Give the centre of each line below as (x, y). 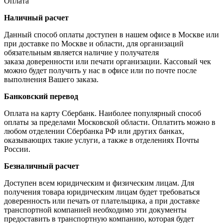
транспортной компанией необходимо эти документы (95, 210)
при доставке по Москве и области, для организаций (94, 44)
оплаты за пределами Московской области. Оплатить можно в (110, 122)
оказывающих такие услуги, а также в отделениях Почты (102, 140)
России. (18, 149)
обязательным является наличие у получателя (81, 53)
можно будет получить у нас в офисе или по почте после (100, 71)
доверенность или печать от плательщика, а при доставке (102, 201)
